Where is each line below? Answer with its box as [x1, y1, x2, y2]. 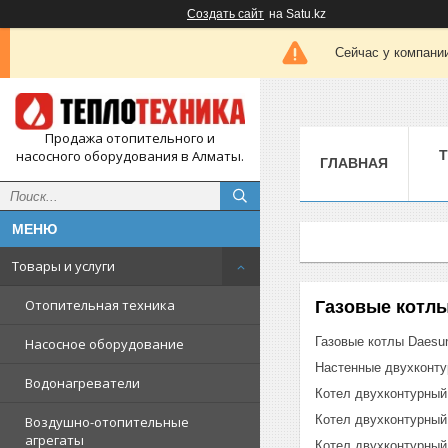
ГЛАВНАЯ [320, 154, 388, 171]
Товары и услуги [12, 257, 115, 276]
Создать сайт [187, 7, 264, 21]
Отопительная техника [25, 296, 175, 315]
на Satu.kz [269, 7, 326, 21]
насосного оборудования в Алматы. [16, 147, 244, 166]
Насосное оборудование [25, 335, 184, 354]
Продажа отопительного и [45, 129, 215, 148]
